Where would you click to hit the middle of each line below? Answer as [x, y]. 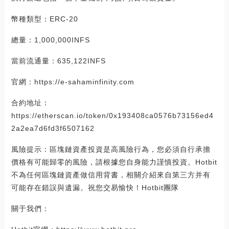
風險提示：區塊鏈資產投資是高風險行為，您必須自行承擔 [111, 149]
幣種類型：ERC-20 [44, 19]
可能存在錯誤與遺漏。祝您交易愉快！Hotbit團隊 [95, 187]
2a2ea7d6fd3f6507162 [53, 128]
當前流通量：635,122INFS [58, 61]
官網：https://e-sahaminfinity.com [73, 82]
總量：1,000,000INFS [50, 40]
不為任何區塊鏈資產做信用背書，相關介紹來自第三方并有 [111, 175]
